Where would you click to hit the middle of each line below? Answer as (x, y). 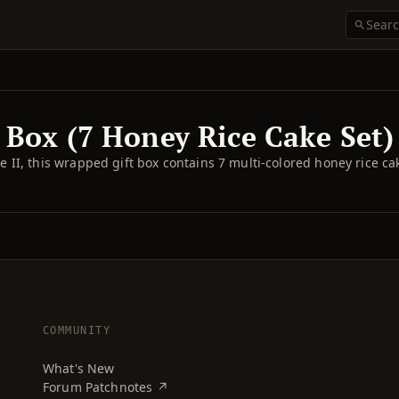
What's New (79, 368)
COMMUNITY (77, 330)
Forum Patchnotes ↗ (106, 387)
